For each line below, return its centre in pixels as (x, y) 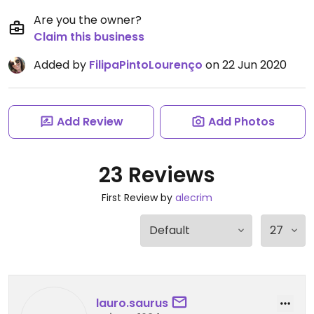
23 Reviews (157, 175)
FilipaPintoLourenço (146, 65)
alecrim (194, 198)
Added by (61, 65)
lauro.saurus (132, 303)
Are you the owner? (88, 20)
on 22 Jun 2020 (245, 65)
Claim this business (89, 37)
